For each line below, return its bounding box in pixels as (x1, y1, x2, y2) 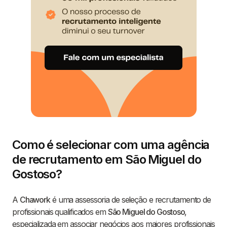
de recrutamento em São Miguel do (12, 152, 201, 167)
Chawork (19, 195, 51, 205)
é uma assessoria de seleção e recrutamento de (50, 195, 211, 205)
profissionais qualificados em (12, 207, 108, 217)
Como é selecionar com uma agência (12, 137, 210, 153)
